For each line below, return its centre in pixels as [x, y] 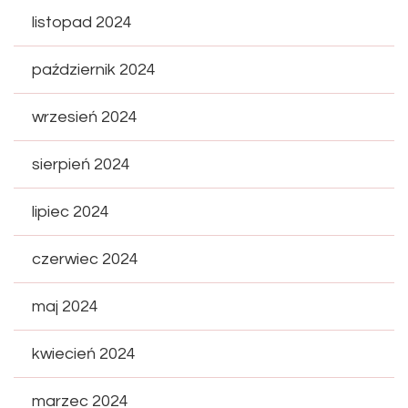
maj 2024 [65, 307]
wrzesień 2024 [85, 117]
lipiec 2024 [71, 212]
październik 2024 [94, 70]
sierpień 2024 [81, 165]
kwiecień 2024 [84, 354]
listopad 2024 [82, 23]
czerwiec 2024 [85, 260]
